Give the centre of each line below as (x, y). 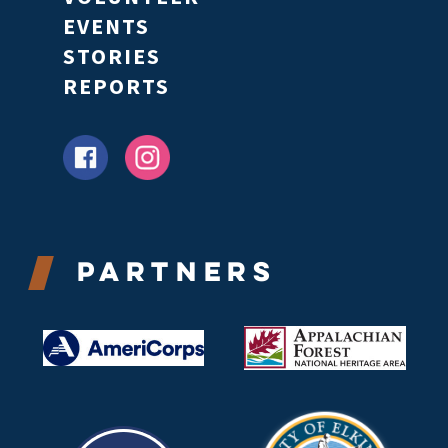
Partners (176, 270)
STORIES (111, 55)
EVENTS (106, 25)
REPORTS (116, 85)
